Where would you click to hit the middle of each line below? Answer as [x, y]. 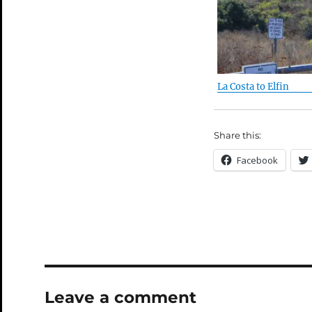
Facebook [258, 161]
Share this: [238, 135]
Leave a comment [120, 298]
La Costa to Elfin [253, 87]
